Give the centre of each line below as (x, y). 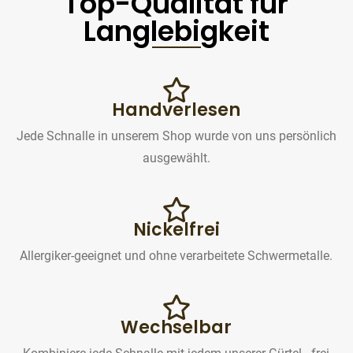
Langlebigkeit (176, 32)
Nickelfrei (176, 230)
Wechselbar (176, 328)
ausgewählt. (176, 158)
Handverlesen (176, 110)
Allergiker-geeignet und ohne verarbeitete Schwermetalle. (176, 256)
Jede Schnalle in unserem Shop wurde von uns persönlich (176, 136)
